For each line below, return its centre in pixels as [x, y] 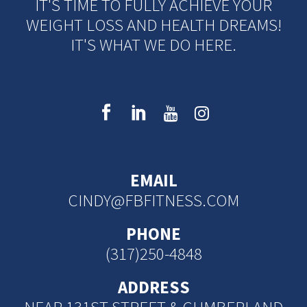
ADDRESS [153, 287]
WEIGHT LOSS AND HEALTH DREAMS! [153, 25]
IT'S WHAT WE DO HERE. [153, 45]
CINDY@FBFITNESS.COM [153, 200]
